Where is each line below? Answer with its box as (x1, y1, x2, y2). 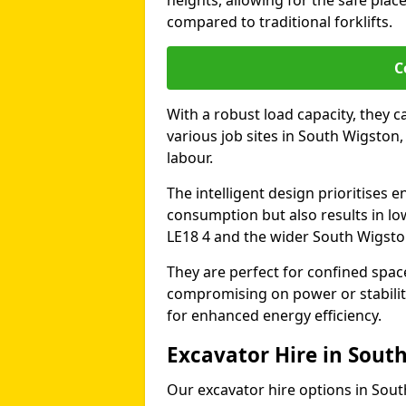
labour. (167, 148, 213, 168)
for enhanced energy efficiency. (167, 305, 382, 325)
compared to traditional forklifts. (167, 12, 392, 32)
